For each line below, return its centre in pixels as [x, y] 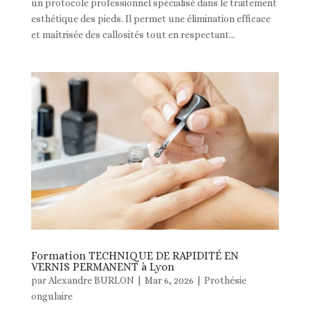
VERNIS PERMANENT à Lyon [102, 266]
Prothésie [225, 280]
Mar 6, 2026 [169, 280]
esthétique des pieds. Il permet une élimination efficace [151, 18]
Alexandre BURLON [91, 280]
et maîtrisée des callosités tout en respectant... [133, 34]
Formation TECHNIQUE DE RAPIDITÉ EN [135, 255]
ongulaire [52, 296]
